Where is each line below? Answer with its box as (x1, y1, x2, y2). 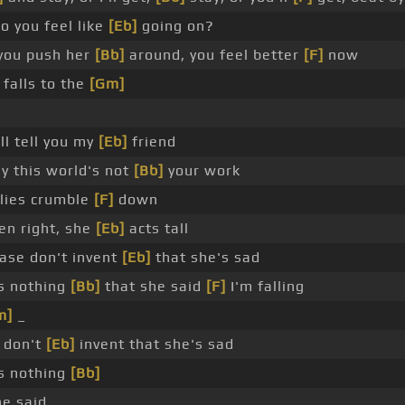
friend (127, 133, 176, 151)
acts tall (124, 220, 189, 238)
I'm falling (225, 278, 305, 296)
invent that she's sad (74, 335, 234, 353)
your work (163, 162, 240, 180)
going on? (137, 17, 214, 35)
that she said (99, 278, 206, 296)
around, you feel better (124, 46, 304, 64)
